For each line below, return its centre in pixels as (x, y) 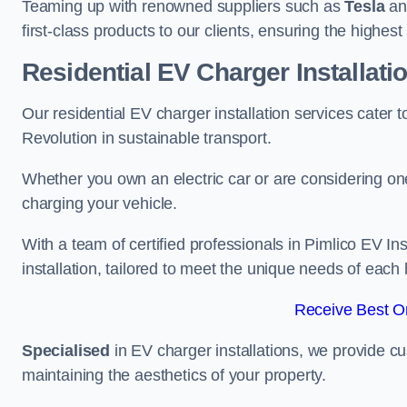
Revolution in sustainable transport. (147, 138)
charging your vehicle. (100, 203)
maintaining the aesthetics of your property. (174, 375)
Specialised (66, 351)
